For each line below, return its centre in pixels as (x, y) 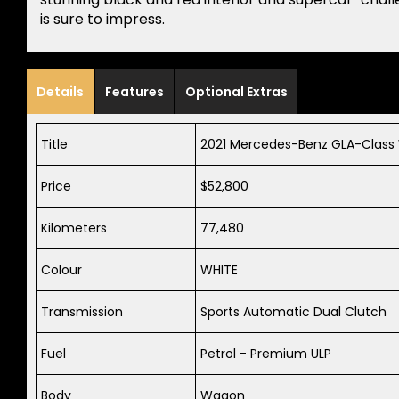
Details (60, 92)
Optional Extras (236, 92)
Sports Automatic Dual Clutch (293, 312)
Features (134, 92)
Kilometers (74, 228)
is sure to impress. (102, 20)
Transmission (82, 312)
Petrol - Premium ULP (266, 354)
